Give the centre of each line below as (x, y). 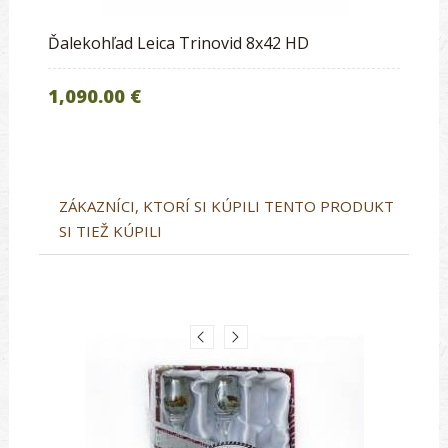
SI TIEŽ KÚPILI (110, 230)
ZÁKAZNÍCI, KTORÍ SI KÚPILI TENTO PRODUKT (226, 205)
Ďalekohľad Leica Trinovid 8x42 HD (178, 42)
